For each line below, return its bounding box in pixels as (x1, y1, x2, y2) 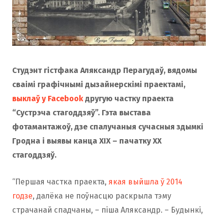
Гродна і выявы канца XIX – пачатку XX (12, 136, 162, 146)
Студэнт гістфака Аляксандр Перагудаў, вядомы (12, 66, 197, 75)
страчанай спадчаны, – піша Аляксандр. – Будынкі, (12, 205, 203, 215)
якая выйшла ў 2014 (109, 177, 182, 187)
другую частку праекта (83, 94, 174, 104)
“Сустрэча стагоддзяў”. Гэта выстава (12, 108, 151, 118)
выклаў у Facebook (12, 94, 83, 104)
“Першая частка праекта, (12, 177, 109, 187)
